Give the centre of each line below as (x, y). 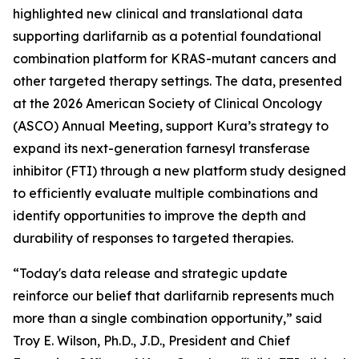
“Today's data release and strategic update (150, 273)
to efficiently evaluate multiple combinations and (165, 193)
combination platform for (92, 58)
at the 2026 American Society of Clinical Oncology (167, 103)
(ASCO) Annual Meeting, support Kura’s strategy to (171, 126)
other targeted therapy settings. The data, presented (177, 81)
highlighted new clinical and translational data (158, 14)
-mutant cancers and (271, 58)
